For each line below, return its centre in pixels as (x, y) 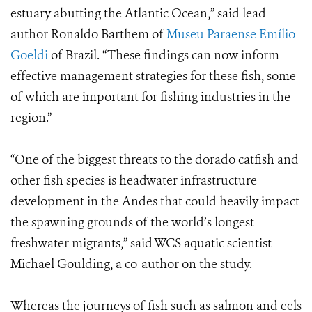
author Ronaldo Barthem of (88, 34)
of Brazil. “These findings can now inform (164, 55)
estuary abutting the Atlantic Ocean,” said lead (138, 14)
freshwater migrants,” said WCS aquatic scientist (141, 243)
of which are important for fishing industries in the (150, 97)
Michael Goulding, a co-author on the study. (131, 264)
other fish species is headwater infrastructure (134, 181)
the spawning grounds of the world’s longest (132, 223)
